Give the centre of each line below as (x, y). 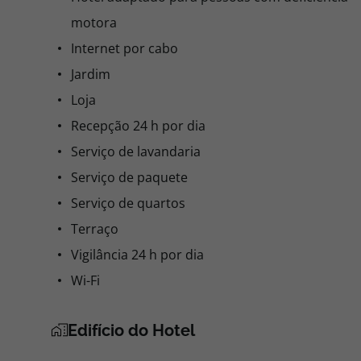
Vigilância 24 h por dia (137, 255)
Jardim (91, 74)
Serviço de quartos (128, 203)
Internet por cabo (124, 48)
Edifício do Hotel (131, 330)
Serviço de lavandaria (136, 151)
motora (94, 23)
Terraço (95, 229)
